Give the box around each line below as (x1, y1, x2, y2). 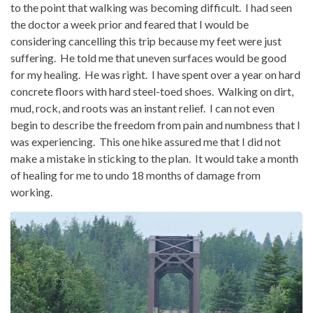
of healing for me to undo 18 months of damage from (10, 168, 261, 182)
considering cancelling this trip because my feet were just (10, 34, 282, 48)
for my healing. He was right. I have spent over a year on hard (10, 68, 300, 82)
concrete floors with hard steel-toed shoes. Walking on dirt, (10, 85, 293, 99)
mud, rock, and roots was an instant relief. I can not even (10, 101, 275, 115)
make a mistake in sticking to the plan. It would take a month (10, 152, 298, 166)
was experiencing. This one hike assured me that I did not (10, 135, 281, 149)
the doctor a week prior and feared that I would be (10, 17, 249, 31)
